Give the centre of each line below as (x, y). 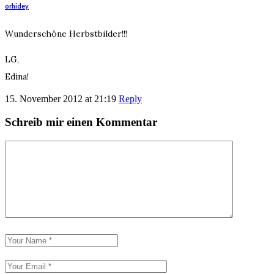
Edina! (17, 76)
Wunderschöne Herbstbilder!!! (66, 33)
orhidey (17, 6)
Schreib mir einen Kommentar (81, 122)
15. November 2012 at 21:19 (61, 98)
